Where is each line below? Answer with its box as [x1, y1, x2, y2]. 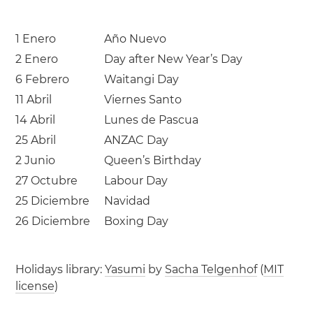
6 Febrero [15, 73, 70, 86]
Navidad [104, 194, 151, 208]
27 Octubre [15, 174, 78, 187]
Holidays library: [15, 263, 105, 276]
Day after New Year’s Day [104, 52, 243, 66]
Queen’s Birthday [104, 154, 202, 167]
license [15, 279, 55, 293]
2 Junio [15, 154, 56, 167]
